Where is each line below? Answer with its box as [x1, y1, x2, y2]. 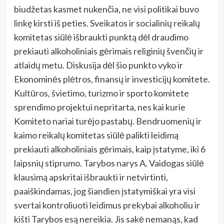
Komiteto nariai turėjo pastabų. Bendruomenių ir [13, 115, 201, 127]
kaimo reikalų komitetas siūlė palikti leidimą [13, 129, 178, 141]
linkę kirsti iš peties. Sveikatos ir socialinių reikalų [13, 17, 200, 29]
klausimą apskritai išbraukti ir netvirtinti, [13, 171, 168, 183]
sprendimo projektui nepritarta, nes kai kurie [13, 101, 185, 113]
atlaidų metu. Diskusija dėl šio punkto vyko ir [13, 59, 183, 71]
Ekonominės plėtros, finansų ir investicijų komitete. [13, 73, 210, 85]
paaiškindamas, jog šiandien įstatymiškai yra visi [13, 185, 195, 197]
